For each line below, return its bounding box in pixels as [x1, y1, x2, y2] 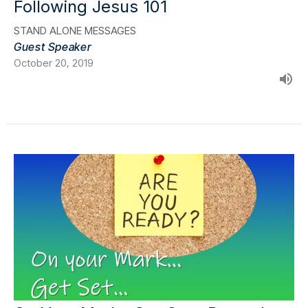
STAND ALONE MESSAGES [14, 23, 136, 37]
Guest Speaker [14, 39, 92, 54]
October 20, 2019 [14, 56, 93, 69]
